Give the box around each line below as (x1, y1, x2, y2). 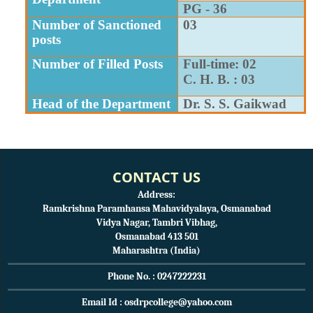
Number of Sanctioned (31, 17, 161, 32)
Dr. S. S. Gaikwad (182, 96, 286, 111)
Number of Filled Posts (31, 56, 163, 71)
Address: (138, 188, 175, 201)
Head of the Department (31, 96, 170, 111)
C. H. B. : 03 (182, 71, 255, 87)
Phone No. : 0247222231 (107, 270, 206, 282)
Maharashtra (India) (112, 244, 201, 256)
